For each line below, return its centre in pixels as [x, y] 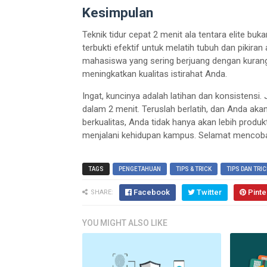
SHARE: [102, 193]
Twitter [209, 193]
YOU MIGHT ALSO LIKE [125, 223]
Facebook [152, 193]
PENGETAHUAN [140, 169]
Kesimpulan [118, 13]
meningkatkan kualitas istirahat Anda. [155, 74]
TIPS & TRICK [194, 169]
